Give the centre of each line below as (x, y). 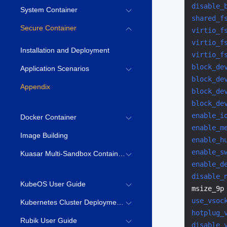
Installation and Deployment (65, 50)
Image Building (44, 135)
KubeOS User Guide (53, 184)
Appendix (35, 87)
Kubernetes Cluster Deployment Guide (68, 202)
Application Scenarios (55, 68)
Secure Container (48, 28)
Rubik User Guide (49, 220)
